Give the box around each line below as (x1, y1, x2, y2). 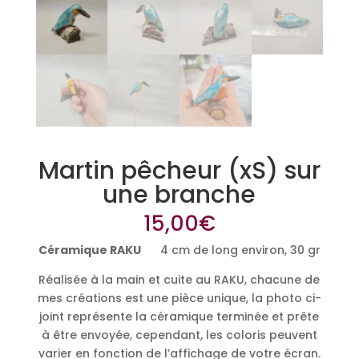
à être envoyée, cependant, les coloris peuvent (41, 326, 317, 343)
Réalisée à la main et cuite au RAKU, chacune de (38, 271, 321, 288)
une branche (103, 177, 256, 212)
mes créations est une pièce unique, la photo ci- (37, 289, 321, 306)
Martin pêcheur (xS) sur (38, 153, 321, 188)
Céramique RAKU (38, 241, 141, 258)
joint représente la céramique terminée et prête (39, 308, 320, 325)
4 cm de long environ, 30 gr (140, 241, 321, 258)
